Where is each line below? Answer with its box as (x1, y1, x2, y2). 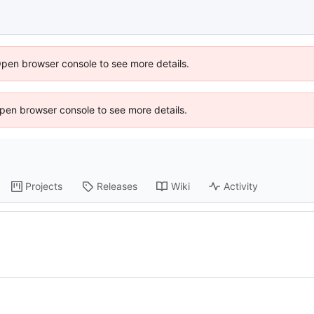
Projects (25, 180, 63, 193)
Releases (97, 180, 138, 193)
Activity (224, 180, 259, 193)
